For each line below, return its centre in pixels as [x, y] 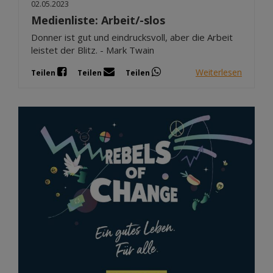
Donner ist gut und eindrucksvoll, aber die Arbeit [132, 37]
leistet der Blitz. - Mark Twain [93, 50]
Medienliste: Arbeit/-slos [98, 20]
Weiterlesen [219, 72]
